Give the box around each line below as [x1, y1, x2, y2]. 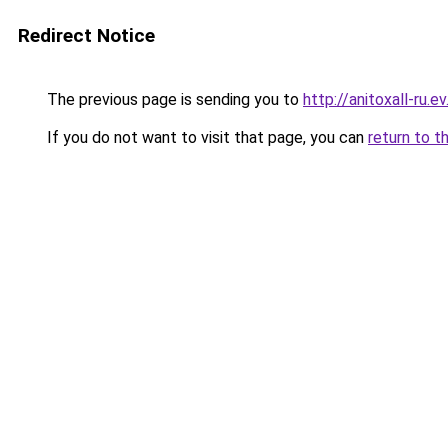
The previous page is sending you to [43, 90, 303, 109]
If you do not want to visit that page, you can [43, 128, 368, 147]
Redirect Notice [18, 24, 155, 47]
